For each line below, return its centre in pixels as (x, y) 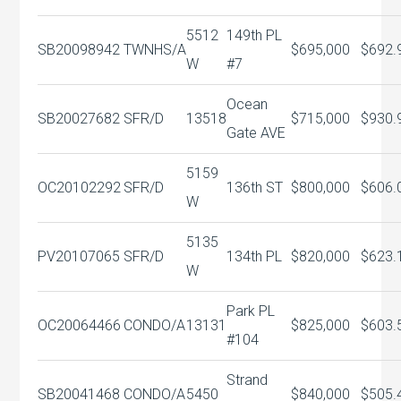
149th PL (255, 35)
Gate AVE (256, 133)
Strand (247, 380)
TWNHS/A (155, 50)
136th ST (255, 188)
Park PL (251, 311)
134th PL (255, 256)
